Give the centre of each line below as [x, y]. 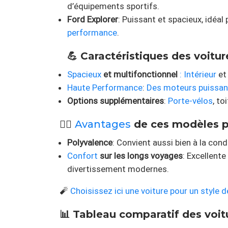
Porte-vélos [190, 101]
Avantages [103, 124]
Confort [82, 156]
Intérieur [200, 75]
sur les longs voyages [140, 156]
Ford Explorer [93, 20]
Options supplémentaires [116, 101]
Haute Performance [105, 88]
